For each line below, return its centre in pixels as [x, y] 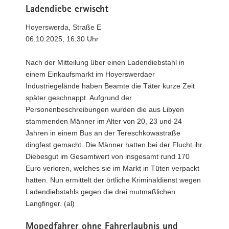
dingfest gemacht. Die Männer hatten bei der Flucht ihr [114, 145]
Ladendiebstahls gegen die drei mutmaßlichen [100, 192]
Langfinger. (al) [50, 203]
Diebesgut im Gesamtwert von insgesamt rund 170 [108, 156]
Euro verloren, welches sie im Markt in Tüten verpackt [112, 168]
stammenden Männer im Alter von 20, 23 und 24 [104, 121]
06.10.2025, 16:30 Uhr [62, 39]
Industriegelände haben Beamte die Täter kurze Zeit [110, 86]
